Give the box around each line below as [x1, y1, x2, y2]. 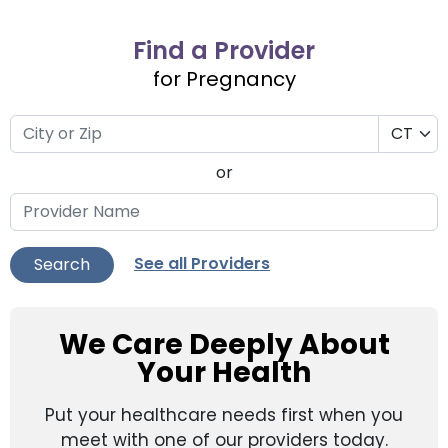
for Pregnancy [152, 64, 296, 93]
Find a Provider [133, 33, 315, 67]
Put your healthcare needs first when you [45, 402, 403, 427]
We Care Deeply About [58, 324, 390, 364]
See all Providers [134, 252, 270, 276]
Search [34, 252, 90, 276]
